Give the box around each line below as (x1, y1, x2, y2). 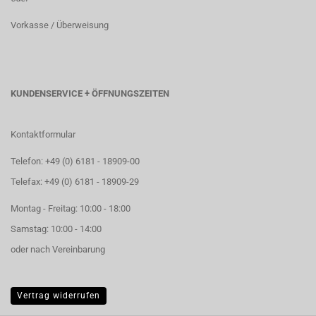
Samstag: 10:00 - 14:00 (11, 224, 102, 234)
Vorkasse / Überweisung (11, 20, 109, 30)
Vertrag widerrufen (17, 291, 100, 300)
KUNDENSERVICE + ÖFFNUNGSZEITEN (11, 88, 169, 99)
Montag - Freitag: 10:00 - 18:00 (11, 203, 130, 214)
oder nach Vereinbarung (11, 244, 105, 255)
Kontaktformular (11, 129, 75, 140)
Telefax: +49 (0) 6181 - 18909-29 (11, 176, 139, 187)
